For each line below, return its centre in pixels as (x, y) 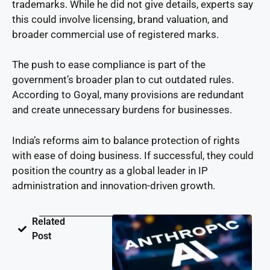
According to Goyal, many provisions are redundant (128, 95)
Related (48, 222)
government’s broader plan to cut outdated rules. (123, 80)
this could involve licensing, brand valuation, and (120, 19)
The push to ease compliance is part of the (109, 65)
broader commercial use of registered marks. (115, 34)
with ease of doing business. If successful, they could (133, 155)
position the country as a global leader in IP (110, 170)
